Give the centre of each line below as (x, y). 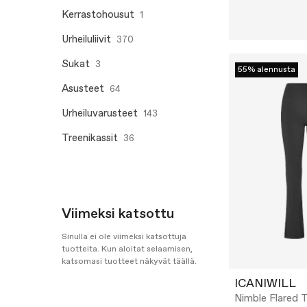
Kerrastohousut (98, 15)
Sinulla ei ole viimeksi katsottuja (124, 237)
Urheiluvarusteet (100, 114)
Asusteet (83, 89)
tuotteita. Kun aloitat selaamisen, (127, 249)
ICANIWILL (265, 284)
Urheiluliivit (86, 40)
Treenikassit (90, 138)
